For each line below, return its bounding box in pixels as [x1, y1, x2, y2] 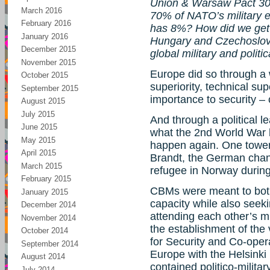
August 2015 [21, 96, 65, 105]
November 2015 [21, 57, 76, 67]
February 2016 [21, 19, 71, 28]
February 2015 [21, 174, 71, 183]
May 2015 [21, 135, 55, 145]
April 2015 [21, 148, 56, 157]
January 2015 [21, 187, 68, 196]
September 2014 [21, 239, 78, 248]
